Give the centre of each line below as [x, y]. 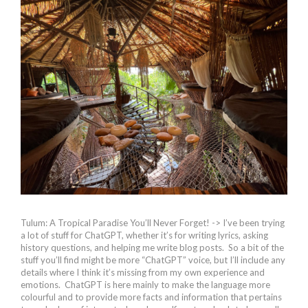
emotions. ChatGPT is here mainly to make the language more [145, 284]
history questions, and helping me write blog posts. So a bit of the [152, 247]
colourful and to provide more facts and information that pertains [151, 297]
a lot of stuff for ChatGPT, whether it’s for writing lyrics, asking [144, 235]
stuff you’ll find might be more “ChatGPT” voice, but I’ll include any [153, 260]
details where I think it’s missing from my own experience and [143, 272]
